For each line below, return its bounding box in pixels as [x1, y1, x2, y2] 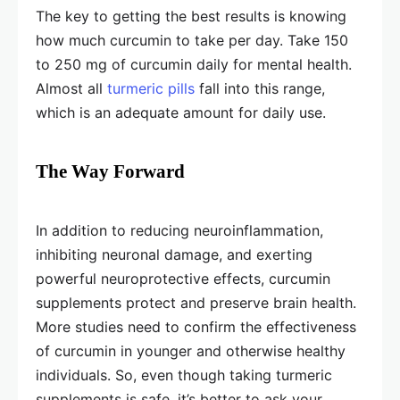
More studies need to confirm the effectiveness [36, 318, 356, 336]
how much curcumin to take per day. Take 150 [36, 31, 348, 49]
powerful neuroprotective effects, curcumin [36, 270, 330, 287]
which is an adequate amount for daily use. [36, 104, 326, 121]
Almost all [36, 79, 107, 97]
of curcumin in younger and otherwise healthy [36, 342, 346, 360]
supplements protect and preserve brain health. [36, 294, 356, 312]
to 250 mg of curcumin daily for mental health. [36, 55, 352, 73]
